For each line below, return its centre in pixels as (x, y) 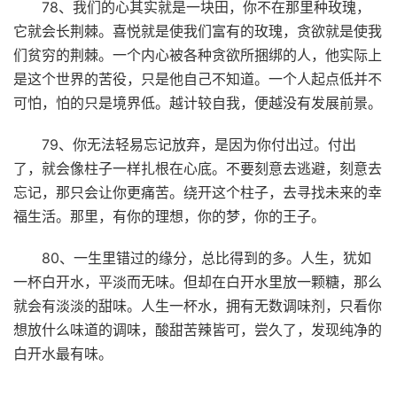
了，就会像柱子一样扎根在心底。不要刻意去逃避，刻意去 (198, 168)
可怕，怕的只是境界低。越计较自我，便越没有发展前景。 (198, 102)
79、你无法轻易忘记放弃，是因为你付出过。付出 (199, 144)
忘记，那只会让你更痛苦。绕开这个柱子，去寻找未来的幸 (198, 192)
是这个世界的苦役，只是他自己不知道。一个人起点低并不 (198, 78)
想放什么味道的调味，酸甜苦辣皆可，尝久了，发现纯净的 (198, 329)
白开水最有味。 (63, 353)
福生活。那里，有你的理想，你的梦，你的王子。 (169, 216)
